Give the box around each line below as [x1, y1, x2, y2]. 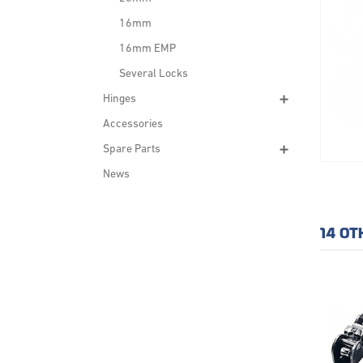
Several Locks [119, 68, 188, 80]
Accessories [103, 118, 163, 130]
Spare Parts [103, 143, 160, 156]
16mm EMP [119, 43, 176, 55]
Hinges [103, 93, 136, 105]
